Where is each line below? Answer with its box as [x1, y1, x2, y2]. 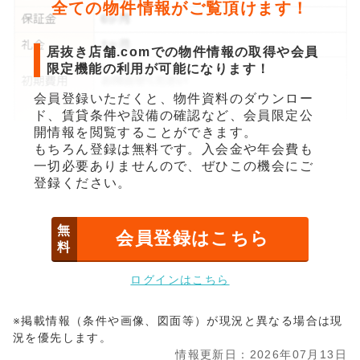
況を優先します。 [13, 330, 112, 344]
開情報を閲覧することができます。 [34, 125, 258, 139]
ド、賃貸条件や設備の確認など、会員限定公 [34, 108, 313, 122]
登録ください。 [34, 175, 132, 190]
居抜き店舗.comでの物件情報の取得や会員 [47, 44, 319, 59]
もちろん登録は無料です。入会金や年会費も [34, 141, 313, 156]
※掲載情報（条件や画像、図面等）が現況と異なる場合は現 [13, 313, 343, 327]
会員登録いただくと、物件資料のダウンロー [34, 91, 313, 105]
